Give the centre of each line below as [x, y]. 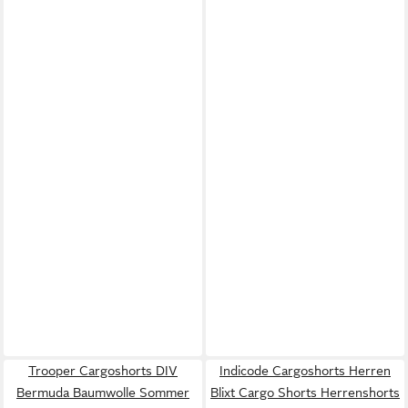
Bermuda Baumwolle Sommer [103, 392]
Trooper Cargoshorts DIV [103, 370]
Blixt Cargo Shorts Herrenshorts [305, 392]
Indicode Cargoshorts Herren [305, 370]
